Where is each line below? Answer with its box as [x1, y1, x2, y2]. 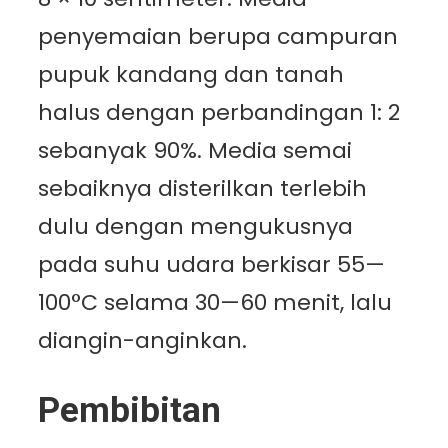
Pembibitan [38, 389, 221, 431]
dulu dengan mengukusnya [38, 210, 353, 242]
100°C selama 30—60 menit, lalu [38, 286, 392, 318]
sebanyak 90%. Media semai [38, 134, 352, 166]
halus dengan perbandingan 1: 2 [38, 96, 400, 128]
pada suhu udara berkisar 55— [38, 248, 385, 280]
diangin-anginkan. [38, 324, 247, 356]
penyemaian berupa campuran [38, 20, 398, 52]
